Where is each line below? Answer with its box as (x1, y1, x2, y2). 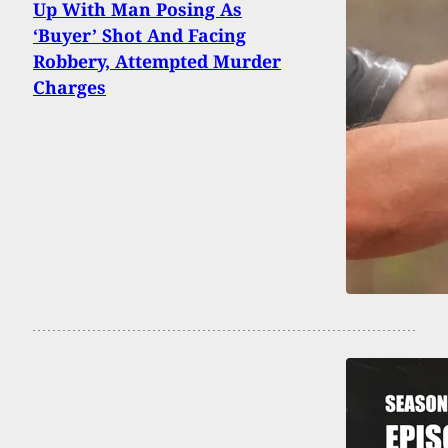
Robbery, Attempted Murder (33, 49, 281, 74)
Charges (33, 75, 106, 100)
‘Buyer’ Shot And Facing (33, 23, 246, 48)
